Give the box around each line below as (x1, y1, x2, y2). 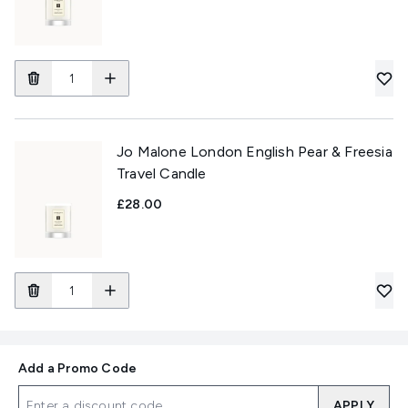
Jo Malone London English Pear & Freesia (117, 143, 393, 160)
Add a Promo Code (18, 361, 138, 376)
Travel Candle (117, 165, 207, 182)
